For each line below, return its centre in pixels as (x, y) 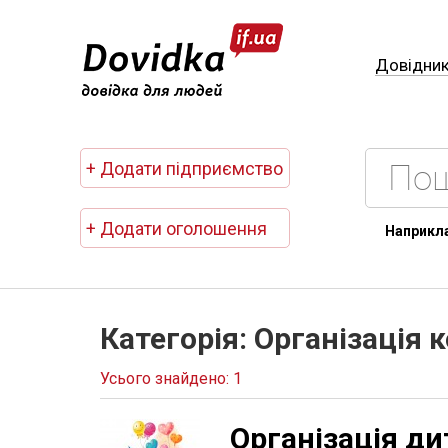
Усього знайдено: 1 (171, 378)
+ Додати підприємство (184, 168)
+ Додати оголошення (176, 228)
